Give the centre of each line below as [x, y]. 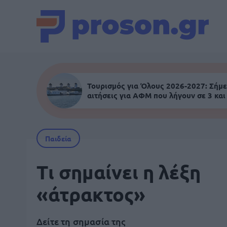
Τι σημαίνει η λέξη [119, 172]
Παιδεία [58, 138]
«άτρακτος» [91, 194]
